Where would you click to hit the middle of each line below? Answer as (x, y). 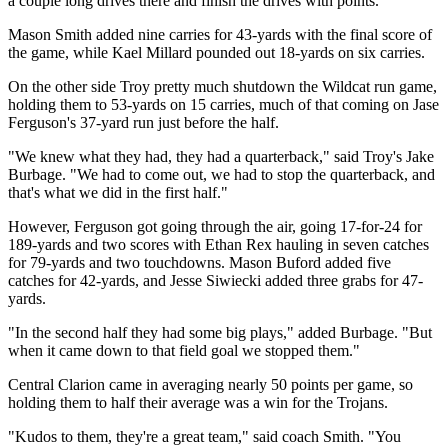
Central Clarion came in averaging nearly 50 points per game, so (210, 384)
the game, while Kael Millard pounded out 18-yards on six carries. (216, 52)
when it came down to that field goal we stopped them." (184, 350)
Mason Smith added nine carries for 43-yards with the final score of (220, 34)
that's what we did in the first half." (118, 192)
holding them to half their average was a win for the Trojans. (198, 402)
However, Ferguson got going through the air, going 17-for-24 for (215, 226)
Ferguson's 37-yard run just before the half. (143, 122)
